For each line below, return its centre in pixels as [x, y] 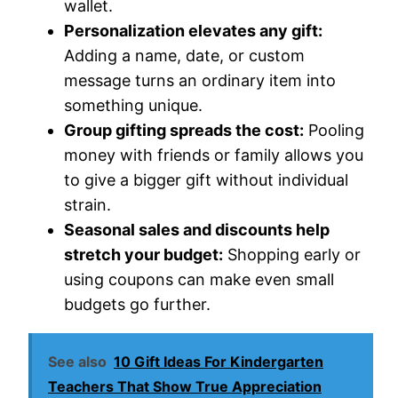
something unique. [133, 105]
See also [77, 361]
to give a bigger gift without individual [206, 179]
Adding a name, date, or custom [184, 55]
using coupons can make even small [199, 279]
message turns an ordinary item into [200, 80]
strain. [88, 204]
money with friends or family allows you [214, 155]
